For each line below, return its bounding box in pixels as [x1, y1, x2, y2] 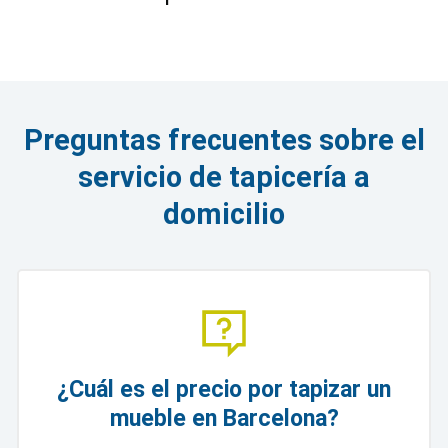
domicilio [163, 196, 285, 231]
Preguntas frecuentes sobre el [23, 122, 425, 157]
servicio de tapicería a [78, 159, 370, 194]
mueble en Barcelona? [109, 404, 339, 432]
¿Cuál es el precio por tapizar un [57, 375, 391, 403]
